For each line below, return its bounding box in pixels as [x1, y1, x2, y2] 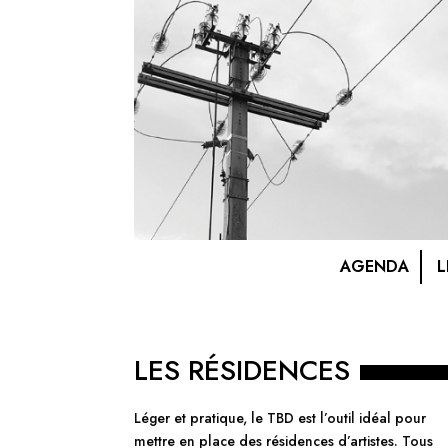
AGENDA [339, 255, 409, 279]
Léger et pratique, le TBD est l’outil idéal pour [134, 407, 427, 428]
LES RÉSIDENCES [134, 349, 351, 391]
